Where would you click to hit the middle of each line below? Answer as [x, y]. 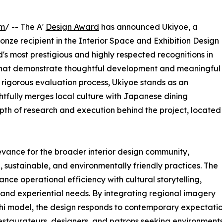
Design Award [72, 27]
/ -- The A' [25, 27]
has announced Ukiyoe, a [148, 27]
